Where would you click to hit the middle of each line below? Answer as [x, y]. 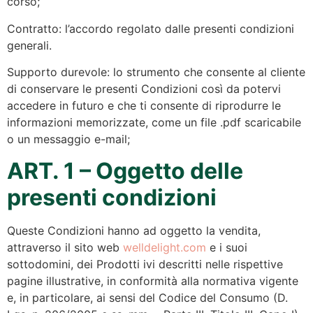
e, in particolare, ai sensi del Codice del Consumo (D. [147, 297]
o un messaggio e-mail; [68, 139]
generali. [29, 45]
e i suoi [227, 247]
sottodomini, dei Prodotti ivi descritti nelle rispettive [145, 264]
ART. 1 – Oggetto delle [125, 170]
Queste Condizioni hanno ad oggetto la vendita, [134, 230]
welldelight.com [165, 247]
